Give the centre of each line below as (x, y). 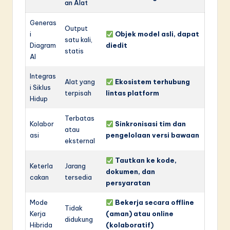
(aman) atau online (140, 214)
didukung (79, 219)
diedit (117, 45)
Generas (43, 23)
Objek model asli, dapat (157, 34)
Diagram (43, 45)
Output (76, 28)
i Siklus (40, 88)
